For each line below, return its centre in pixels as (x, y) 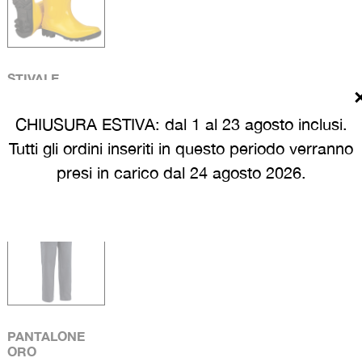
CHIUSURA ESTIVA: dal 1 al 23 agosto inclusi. (181, 124)
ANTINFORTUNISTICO (76, 93)
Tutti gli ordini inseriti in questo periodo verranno (181, 148)
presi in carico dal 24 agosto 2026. (181, 172)
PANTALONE (46, 335)
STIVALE (33, 78)
